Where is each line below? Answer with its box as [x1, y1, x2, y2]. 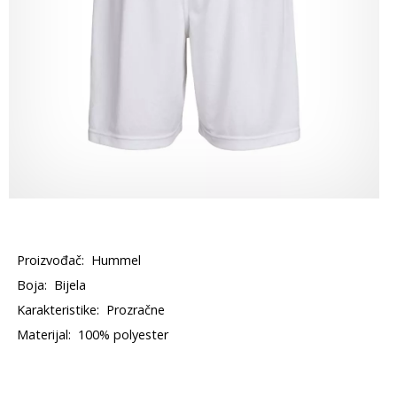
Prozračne [106, 301, 166, 318]
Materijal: [17, 326, 72, 343]
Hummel [91, 252, 142, 269]
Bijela [54, 276, 87, 293]
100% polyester [78, 326, 169, 343]
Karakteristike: [17, 301, 100, 318]
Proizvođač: [17, 252, 85, 269]
